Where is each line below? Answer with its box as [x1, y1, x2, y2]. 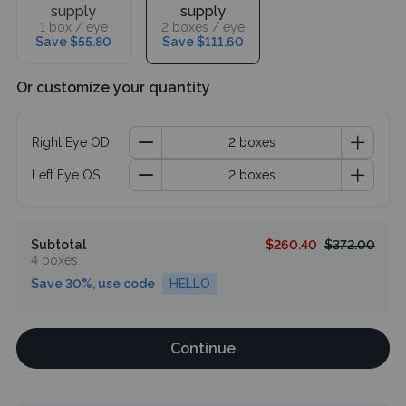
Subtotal [31, 237, 86, 253]
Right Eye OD [32, 135, 110, 150]
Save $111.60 [161, 34, 244, 50]
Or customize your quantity [16, 79, 210, 97]
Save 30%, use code [31, 276, 155, 292]
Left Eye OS [32, 168, 100, 183]
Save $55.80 [35, 34, 112, 50]
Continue [170, 340, 236, 358]
